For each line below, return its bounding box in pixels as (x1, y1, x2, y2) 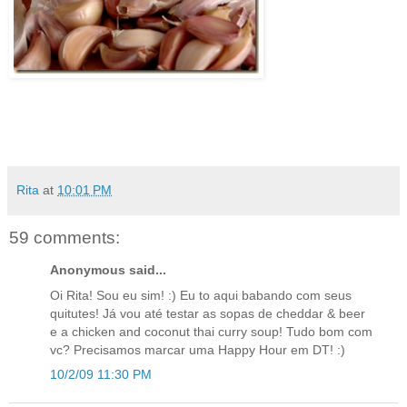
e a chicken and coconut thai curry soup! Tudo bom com (50, 323, 372, 339)
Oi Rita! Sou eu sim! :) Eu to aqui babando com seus (50, 287, 352, 303)
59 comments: (9, 228, 120, 248)
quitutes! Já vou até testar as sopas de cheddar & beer (50, 305, 365, 321)
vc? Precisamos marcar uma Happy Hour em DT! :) (50, 342, 345, 357)
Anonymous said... (50, 263, 166, 278)
